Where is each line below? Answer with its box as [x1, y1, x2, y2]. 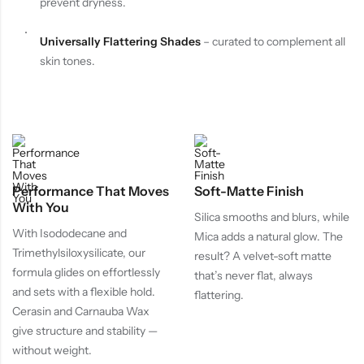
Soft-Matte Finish [194, 183, 304, 200]
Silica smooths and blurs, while [194, 209, 349, 224]
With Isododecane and [12, 225, 127, 240]
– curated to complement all [200, 34, 345, 50]
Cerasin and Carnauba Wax [12, 303, 149, 318]
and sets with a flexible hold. [12, 284, 155, 299]
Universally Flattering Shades [39, 34, 201, 50]
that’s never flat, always [194, 267, 313, 283]
